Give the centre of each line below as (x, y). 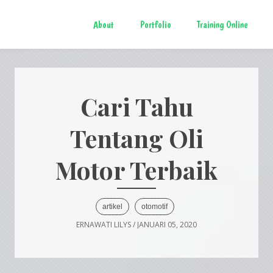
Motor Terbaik (136, 170)
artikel (112, 207)
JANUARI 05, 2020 (167, 225)
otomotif (154, 207)
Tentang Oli (136, 138)
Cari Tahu (136, 107)
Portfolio (155, 25)
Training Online (223, 25)
